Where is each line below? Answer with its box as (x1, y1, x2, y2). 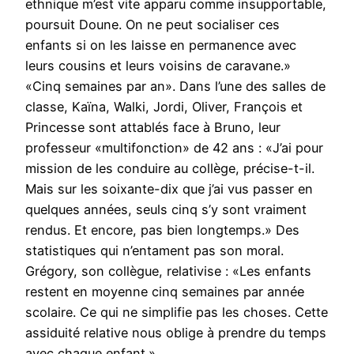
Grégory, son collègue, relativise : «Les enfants (25, 262, 311, 279)
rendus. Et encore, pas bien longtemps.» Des (25, 221, 299, 238)
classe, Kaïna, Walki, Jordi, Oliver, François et (25, 98, 303, 115)
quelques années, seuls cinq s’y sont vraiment (25, 201, 307, 217)
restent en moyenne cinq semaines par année (25, 283, 304, 299)
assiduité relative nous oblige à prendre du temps (25, 324, 326, 341)
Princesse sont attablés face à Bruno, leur (25, 119, 281, 135)
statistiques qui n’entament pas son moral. (25, 242, 284, 258)
